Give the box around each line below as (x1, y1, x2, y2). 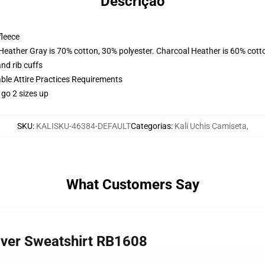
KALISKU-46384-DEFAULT (35, 121, 131, 131)
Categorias (130, 121, 171, 131)
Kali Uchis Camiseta (174, 121, 247, 131)
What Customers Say (66, 176, 199, 193)
